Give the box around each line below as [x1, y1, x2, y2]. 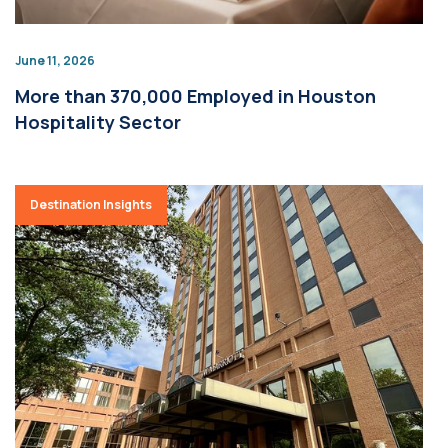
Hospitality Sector [15, 110, 181, 134]
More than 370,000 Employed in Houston [15, 84, 376, 108]
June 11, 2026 [15, 52, 95, 69]
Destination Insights [30, 196, 152, 213]
